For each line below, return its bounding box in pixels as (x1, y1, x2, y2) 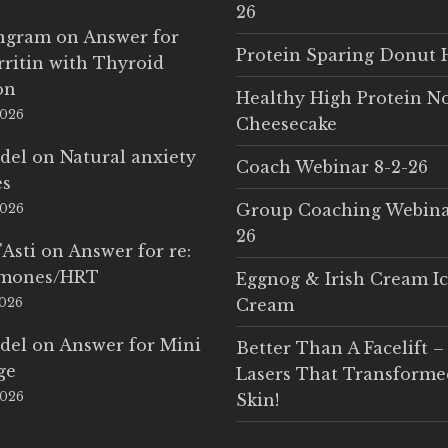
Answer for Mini (59, 334, 202, 355)
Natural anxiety (60, 146, 197, 167)
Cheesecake (235, 113, 337, 134)
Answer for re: (68, 240, 192, 261)
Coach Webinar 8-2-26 (235, 156, 428, 177)
